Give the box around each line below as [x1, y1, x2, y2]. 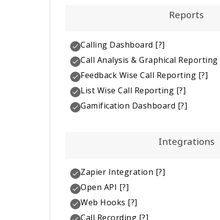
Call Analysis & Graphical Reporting [81, 55, 218, 66]
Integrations [158, 135, 215, 148]
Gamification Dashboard [81, 100, 176, 111]
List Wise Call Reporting [81, 85, 174, 96]
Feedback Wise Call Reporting [81, 70, 196, 81]
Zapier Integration [81, 166, 154, 177]
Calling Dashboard [81, 39, 153, 51]
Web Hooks [81, 196, 126, 208]
